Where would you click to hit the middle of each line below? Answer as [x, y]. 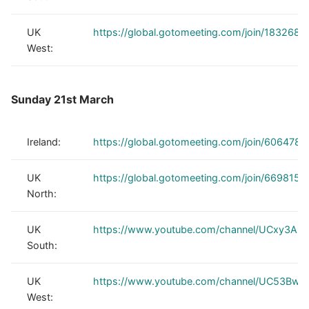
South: [42, 245]
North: [42, 193]
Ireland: [44, 142]
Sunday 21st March [62, 100]
